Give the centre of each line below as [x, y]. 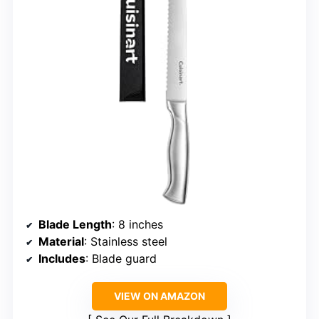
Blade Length [75, 225]
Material [61, 242]
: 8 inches [137, 225]
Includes [62, 259]
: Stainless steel [126, 242]
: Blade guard [121, 259]
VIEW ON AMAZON [159, 296]
